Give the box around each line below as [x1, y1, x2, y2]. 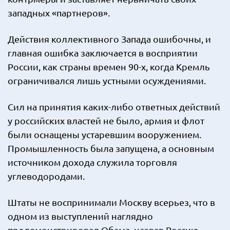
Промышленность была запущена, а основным [8, 143, 214, 154]
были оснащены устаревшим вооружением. [8, 129, 201, 140]
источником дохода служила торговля [8, 157, 177, 167]
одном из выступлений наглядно [8, 210, 153, 221]
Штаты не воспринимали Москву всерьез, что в [8, 197, 215, 207]
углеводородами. [8, 170, 85, 181]
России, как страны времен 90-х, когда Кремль [8, 61, 210, 72]
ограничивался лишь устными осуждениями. [8, 75, 206, 86]
